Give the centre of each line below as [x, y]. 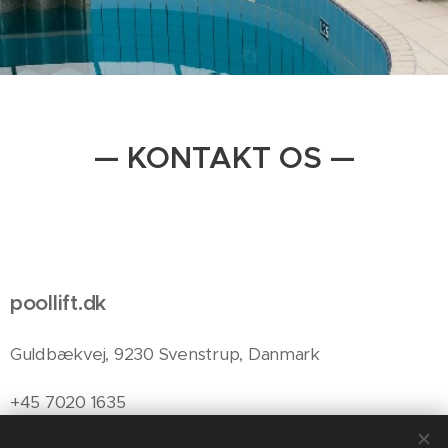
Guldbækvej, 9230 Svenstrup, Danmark [165, 354]
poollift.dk [58, 303]
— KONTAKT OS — [224, 158]
